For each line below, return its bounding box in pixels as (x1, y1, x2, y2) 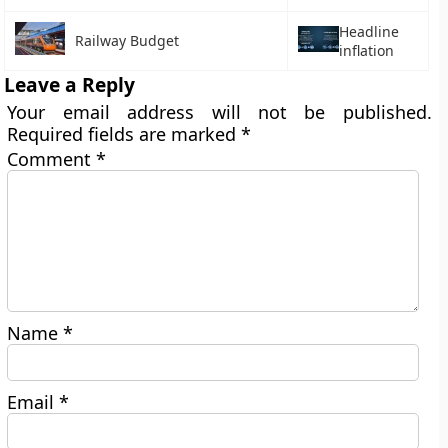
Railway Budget (75, 31, 180, 51)
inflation (338, 41, 394, 60)
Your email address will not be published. (7, 100, 432, 124)
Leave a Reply (4, 71, 136, 98)
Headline (338, 22, 399, 41)
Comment (7, 147, 97, 171)
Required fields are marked (7, 122, 242, 146)
